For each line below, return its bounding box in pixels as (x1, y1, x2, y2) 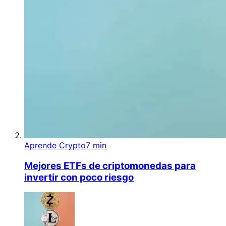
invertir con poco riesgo (24, 171, 134, 183)
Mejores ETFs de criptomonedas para (24, 159, 196, 172)
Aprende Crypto (24, 140, 86, 150)
